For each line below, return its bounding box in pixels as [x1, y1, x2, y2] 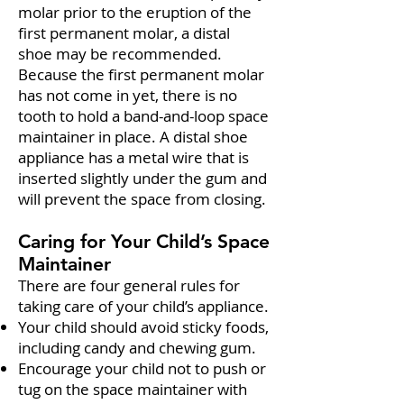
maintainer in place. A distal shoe [18, 126, 248, 147]
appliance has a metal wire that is [18, 147, 249, 168]
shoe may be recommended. [18, 43, 222, 64]
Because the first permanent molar [18, 64, 264, 85]
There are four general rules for [18, 275, 240, 296]
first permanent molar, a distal [18, 23, 230, 43]
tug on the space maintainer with [18, 379, 247, 399]
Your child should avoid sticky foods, [18, 317, 269, 337]
